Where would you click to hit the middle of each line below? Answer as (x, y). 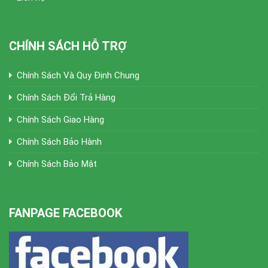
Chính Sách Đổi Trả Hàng (66, 98)
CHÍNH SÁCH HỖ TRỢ (68, 46)
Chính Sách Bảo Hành (59, 142)
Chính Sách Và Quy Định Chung (78, 76)
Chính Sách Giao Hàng (60, 120)
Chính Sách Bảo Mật (57, 164)
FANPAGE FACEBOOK (66, 213)
